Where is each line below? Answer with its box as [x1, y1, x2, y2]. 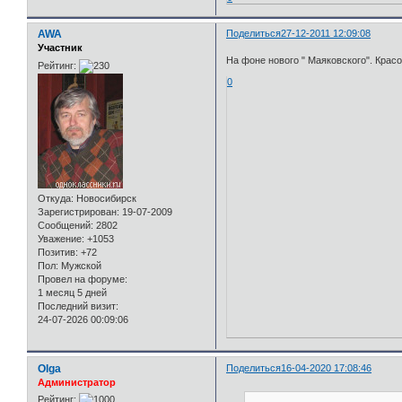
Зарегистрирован [38, 205, 117, 217]
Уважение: [38, 232, 84, 244]
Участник [38, 42, 83, 54]
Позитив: [38, 246, 78, 258]
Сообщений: [38, 219, 93, 231]
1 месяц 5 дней [38, 286, 107, 298]
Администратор [38, 376, 116, 388]
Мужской [58, 259, 101, 271]
